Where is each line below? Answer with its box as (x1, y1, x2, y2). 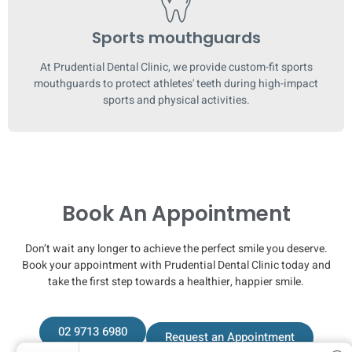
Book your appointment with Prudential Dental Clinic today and (21, 256, 331, 273)
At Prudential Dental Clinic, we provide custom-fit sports (39, 58, 313, 75)
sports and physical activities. (102, 91, 250, 108)
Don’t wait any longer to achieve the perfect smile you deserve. (24, 240, 328, 257)
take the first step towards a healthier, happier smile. (48, 273, 304, 290)
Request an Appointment (164, 328, 295, 346)
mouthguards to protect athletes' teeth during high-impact (34, 75, 318, 92)
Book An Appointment (61, 199, 291, 228)
